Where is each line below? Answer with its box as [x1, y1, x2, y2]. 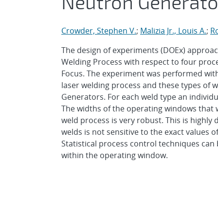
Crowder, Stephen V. [61, 25, 136, 36]
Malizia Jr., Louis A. [140, 25, 206, 36]
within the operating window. [61, 150, 168, 161]
